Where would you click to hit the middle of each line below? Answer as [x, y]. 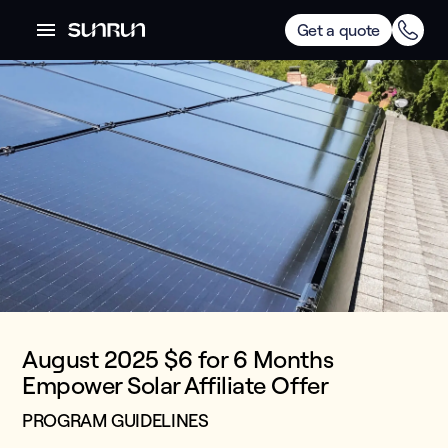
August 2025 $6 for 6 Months [178, 359]
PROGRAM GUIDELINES [115, 420]
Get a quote [338, 30]
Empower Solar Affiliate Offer [175, 385]
